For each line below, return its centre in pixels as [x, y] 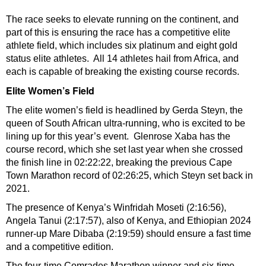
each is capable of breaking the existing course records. [124, 72]
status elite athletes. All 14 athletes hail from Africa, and [122, 59]
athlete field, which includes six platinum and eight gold [122, 46]
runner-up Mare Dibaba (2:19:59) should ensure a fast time [129, 234]
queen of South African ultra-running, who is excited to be [126, 123]
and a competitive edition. [61, 247]
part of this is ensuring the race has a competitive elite [118, 33]
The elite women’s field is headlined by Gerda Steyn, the [124, 110]
